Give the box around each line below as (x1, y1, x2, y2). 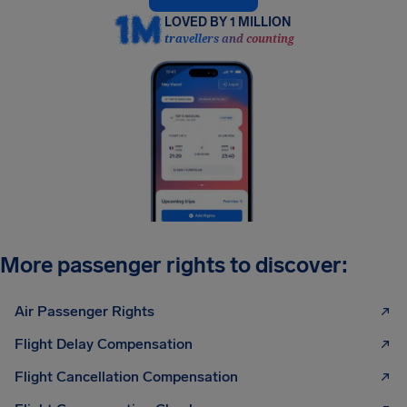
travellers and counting (164, 31, 294, 47)
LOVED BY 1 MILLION (164, 15, 291, 31)
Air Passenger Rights (15, 303, 154, 321)
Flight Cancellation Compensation (15, 368, 238, 386)
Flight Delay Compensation (15, 335, 193, 353)
